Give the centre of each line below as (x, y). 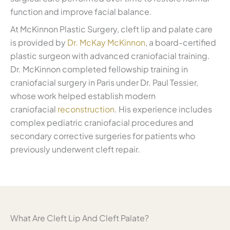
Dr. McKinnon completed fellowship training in (99, 69)
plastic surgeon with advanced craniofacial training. (110, 56)
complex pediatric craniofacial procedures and (102, 123)
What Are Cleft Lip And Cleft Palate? (80, 218)
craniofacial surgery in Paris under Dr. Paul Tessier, (104, 83)
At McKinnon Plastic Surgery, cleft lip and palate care (111, 29)
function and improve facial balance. (81, 12)
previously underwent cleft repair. (75, 149)
